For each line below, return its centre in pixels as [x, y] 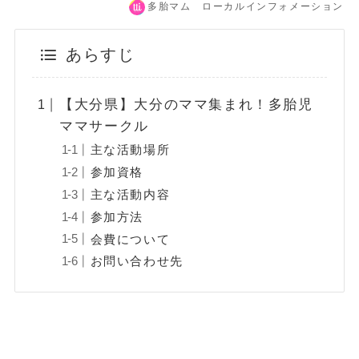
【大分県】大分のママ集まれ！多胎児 [186, 105]
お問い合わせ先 [137, 261]
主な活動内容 [130, 194]
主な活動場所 [130, 150]
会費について [130, 239]
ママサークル [104, 127]
